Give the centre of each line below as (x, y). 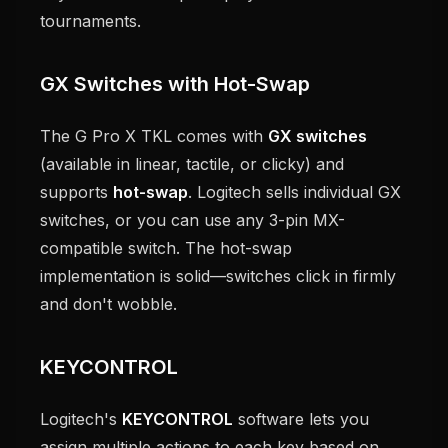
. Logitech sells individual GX (294, 192)
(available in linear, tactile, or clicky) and (192, 164)
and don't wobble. (108, 304)
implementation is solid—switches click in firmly (218, 276)
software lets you (301, 419)
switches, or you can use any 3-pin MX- (192, 220)
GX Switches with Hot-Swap (175, 84)
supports (76, 192)
